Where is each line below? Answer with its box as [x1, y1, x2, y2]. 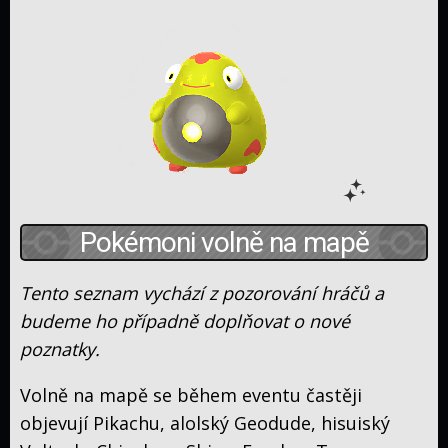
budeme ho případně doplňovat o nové [20, 309, 350, 334]
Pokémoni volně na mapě [79, 226, 369, 260]
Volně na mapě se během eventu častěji [20, 383, 362, 408]
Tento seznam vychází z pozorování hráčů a [20, 281, 384, 306]
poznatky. [20, 337, 100, 362]
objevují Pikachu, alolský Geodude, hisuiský [20, 411, 390, 436]
